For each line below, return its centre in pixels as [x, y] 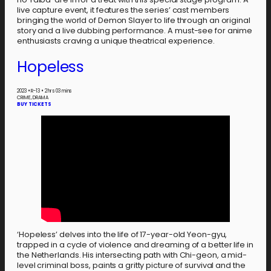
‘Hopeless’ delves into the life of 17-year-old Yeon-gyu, [122, 235]
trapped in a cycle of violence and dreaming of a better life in [135, 245]
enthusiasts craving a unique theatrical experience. [116, 41]
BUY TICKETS [34, 105]
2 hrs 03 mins [57, 91]
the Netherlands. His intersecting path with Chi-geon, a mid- [132, 255]
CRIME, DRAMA [33, 98]
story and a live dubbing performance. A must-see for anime [135, 30]
